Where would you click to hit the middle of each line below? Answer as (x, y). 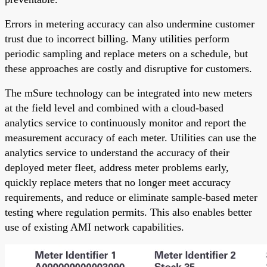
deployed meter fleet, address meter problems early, (117, 167)
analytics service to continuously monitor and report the (125, 122)
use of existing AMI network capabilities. (94, 227)
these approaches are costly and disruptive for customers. (128, 68)
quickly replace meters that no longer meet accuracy (118, 182)
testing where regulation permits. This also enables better (128, 212)
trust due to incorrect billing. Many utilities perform (117, 38)
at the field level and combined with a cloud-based (114, 108)
